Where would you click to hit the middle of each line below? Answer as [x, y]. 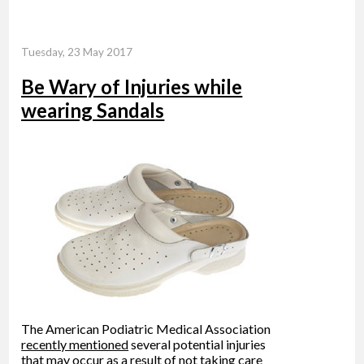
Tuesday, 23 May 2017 [77, 52]
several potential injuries [197, 344]
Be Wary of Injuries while [132, 86]
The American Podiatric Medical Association [146, 328]
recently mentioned [75, 344]
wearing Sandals [93, 110]
